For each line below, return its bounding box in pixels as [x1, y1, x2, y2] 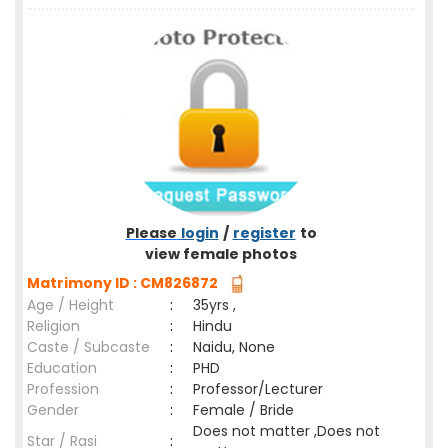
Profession [27, 379, 99, 399]
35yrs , [193, 295, 236, 315]
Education [27, 358, 97, 378]
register [232, 223, 296, 243]
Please [125, 223, 177, 243]
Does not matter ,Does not [193, 421, 380, 441]
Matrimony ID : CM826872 [27, 273, 224, 293]
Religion [27, 316, 80, 336]
